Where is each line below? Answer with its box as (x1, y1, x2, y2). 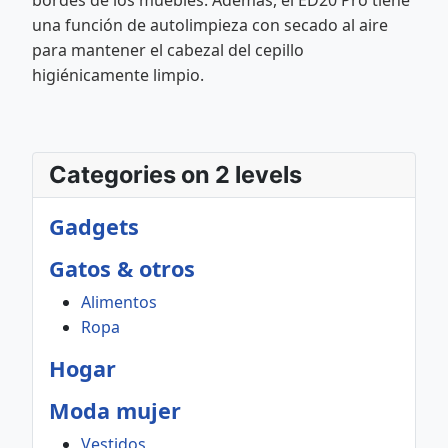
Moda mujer (49, 396, 181, 426)
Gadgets (49, 212, 139, 242)
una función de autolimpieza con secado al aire (32, 14, 388, 37)
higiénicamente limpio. (32, 64, 204, 87)
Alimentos (81, 291, 157, 314)
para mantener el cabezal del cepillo (32, 39, 304, 62)
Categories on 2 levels (49, 160, 302, 190)
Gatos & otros (49, 254, 195, 284)
